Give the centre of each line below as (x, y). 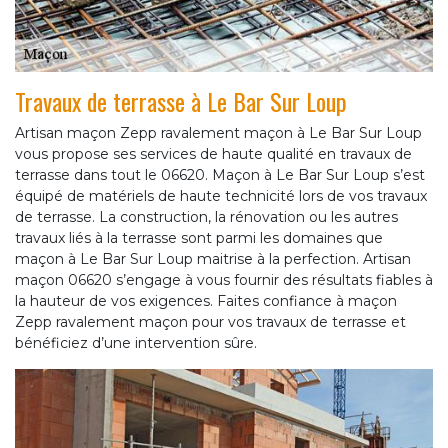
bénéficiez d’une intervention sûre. (136, 343)
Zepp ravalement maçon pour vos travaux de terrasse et (210, 322)
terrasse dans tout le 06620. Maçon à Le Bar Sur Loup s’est (220, 175)
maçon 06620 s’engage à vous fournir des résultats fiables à (224, 280)
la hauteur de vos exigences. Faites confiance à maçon (206, 301)
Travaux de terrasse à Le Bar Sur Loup (181, 101)
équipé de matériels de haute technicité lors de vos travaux (221, 196)
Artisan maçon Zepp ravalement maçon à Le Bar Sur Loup (218, 133)
